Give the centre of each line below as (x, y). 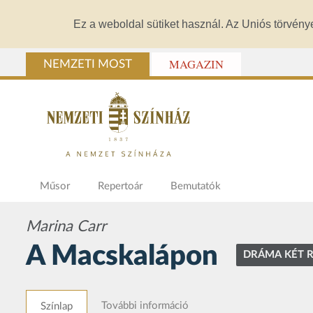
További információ (145, 306)
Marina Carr (66, 227)
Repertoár (120, 187)
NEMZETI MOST (88, 65)
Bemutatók (196, 187)
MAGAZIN (196, 65)
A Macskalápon (125, 257)
